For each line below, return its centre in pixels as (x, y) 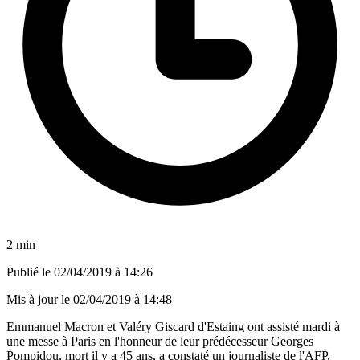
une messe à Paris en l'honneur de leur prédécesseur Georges (160, 341)
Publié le (30, 272)
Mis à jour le (40, 299)
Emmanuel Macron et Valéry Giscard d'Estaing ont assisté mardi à (173, 326)
